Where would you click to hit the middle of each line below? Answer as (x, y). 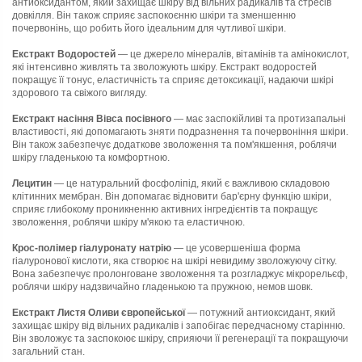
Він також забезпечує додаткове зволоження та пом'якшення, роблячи (175, 144)
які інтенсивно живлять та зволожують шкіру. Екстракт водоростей (164, 67)
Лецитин (32, 183)
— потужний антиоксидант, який (260, 312)
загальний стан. (48, 351)
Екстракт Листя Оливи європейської (99, 312)
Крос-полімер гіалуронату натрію (92, 248)
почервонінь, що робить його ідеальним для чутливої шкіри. (149, 28)
